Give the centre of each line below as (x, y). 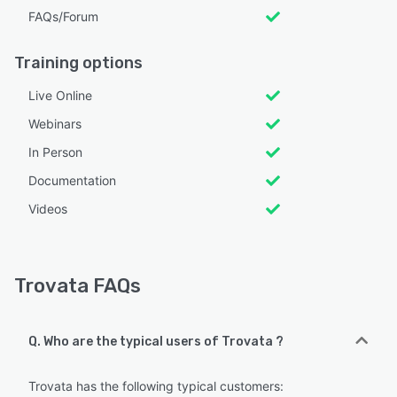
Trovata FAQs (78, 285)
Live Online (60, 95)
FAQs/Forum (63, 16)
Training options (78, 62)
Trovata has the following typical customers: (156, 385)
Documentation (72, 180)
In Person (55, 152)
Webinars (55, 123)
